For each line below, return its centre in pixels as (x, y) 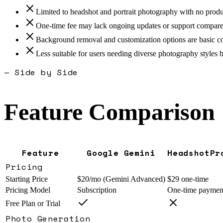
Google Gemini (121, 153)
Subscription (97, 190)
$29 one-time (188, 179)
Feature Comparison (110, 112)
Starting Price (27, 179)
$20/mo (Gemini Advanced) (121, 179)
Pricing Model (28, 190)
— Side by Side (41, 72)
